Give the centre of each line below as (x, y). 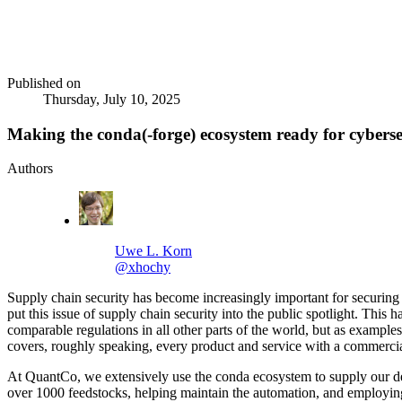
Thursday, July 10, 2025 (112, 99)
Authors (30, 169)
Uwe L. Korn (153, 251)
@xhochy (143, 267)
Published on (44, 83)
